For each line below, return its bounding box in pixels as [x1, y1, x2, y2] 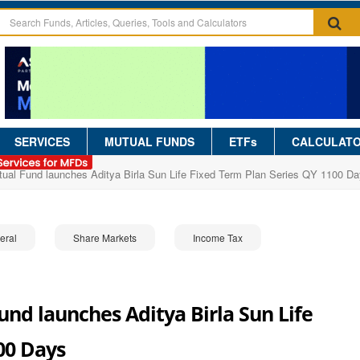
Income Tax [193, 231, 243, 244]
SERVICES [14, 133, 70, 149]
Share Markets [73, 231, 137, 244]
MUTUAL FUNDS [104, 133, 194, 149]
